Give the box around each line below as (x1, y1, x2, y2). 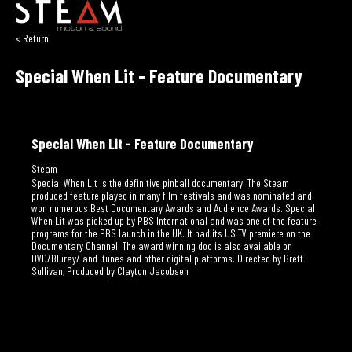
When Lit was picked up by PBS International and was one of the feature (31, 214, 317, 228)
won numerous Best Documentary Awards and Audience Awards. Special (31, 201, 315, 215)
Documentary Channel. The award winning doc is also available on (31, 239, 292, 253)
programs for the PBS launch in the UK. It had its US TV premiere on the (31, 226, 310, 240)
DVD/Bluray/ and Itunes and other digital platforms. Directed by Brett (31, 251, 303, 266)
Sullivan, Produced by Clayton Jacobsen (31, 264, 189, 278)
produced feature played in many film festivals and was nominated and (31, 189, 312, 203)
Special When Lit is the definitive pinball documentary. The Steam (31, 176, 289, 190)
